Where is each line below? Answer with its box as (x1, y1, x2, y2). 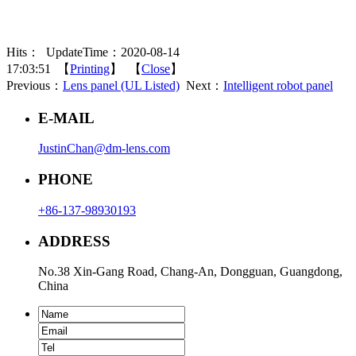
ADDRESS (38, 232, 110, 250)
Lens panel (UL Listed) (63, 78, 180, 92)
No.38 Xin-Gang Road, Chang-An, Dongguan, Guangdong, (38, 265, 342, 279)
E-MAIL (38, 109, 95, 126)
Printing (70, 61, 110, 75)
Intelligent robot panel (223, 78, 333, 92)
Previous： (6, 78, 63, 92)
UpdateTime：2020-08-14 (40, 44, 180, 59)
